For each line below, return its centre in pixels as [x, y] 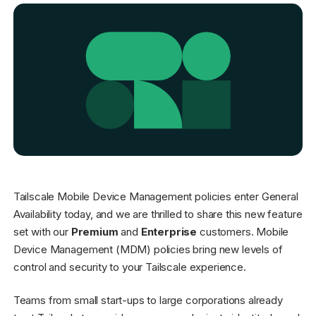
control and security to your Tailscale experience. [129, 267]
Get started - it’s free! [238, 44]
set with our [42, 231]
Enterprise [169, 231]
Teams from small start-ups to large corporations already [148, 300]
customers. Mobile [243, 231]
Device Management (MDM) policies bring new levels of [148, 249]
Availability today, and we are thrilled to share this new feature [158, 214]
